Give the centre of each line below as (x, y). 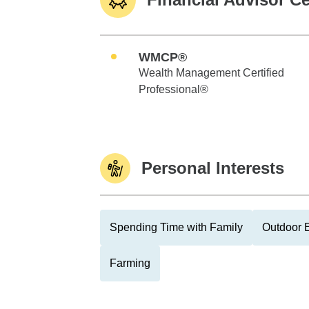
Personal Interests (213, 168)
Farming (130, 263)
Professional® (173, 89)
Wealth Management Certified (211, 73)
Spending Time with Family (176, 227)
